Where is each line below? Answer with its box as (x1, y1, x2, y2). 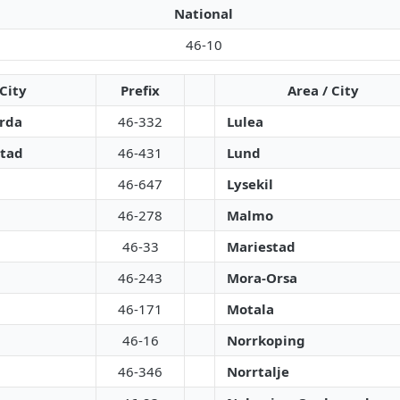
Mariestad (227, 237, 296, 255)
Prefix (121, 81, 160, 99)
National (174, 4, 233, 22)
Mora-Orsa (227, 269, 297, 287)
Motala (227, 300, 274, 318)
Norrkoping (227, 331, 305, 349)
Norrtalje (227, 362, 289, 380)
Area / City (287, 81, 359, 99)
